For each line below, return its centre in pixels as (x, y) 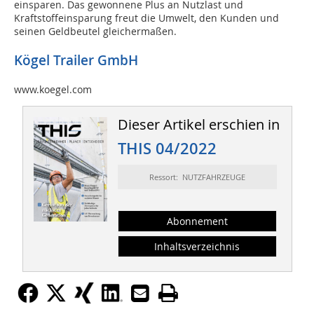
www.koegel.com (53, 90)
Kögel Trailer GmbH (76, 61)
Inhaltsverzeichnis (197, 247)
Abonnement (197, 221)
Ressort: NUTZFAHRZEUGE (197, 177)
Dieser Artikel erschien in (198, 125)
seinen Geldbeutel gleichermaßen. (95, 32)
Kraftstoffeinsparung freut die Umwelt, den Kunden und (146, 18)
